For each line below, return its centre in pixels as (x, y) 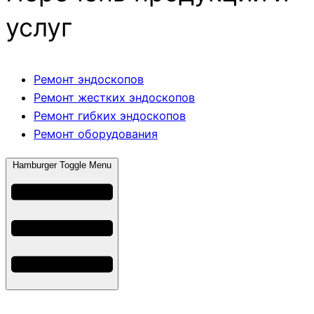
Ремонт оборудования (96, 134)
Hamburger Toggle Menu (62, 165)
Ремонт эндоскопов (89, 80)
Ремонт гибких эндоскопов (110, 116)
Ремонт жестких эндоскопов (114, 98)
